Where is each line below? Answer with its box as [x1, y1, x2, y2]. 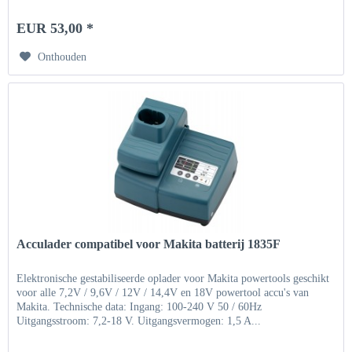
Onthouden [38, 51, 87, 64]
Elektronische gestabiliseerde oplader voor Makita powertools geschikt [16, 273, 330, 285]
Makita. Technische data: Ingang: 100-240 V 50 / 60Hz [16, 301, 262, 313]
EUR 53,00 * [16, 20, 94, 37]
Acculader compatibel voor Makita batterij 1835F [16, 237, 281, 251]
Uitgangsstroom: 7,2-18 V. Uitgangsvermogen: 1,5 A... [16, 315, 262, 328]
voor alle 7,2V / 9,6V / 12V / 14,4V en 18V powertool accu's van [16, 287, 310, 299]
